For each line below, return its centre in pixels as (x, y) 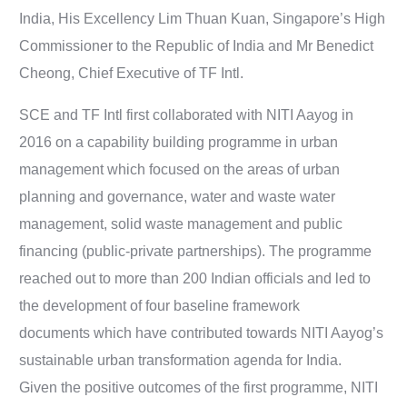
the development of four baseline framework (160, 306)
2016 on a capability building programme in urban (179, 142)
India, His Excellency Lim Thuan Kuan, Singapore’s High (203, 19)
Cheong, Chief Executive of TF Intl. (132, 73)
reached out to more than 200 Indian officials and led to (195, 278)
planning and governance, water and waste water (178, 197)
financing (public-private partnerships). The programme (196, 251)
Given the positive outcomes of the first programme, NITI (199, 387)
